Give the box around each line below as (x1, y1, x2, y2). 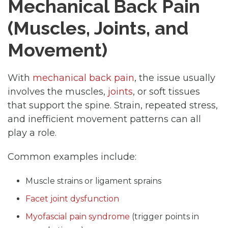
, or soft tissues (133, 85, 200, 97)
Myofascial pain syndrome (25, 211, 130, 221)
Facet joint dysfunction (25, 193, 119, 204)
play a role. (8, 127, 56, 138)
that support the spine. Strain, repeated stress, (8, 99, 218, 111)
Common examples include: (8, 151, 136, 162)
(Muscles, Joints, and (8, 17, 188, 39)
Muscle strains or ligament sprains (25, 176, 161, 186)
